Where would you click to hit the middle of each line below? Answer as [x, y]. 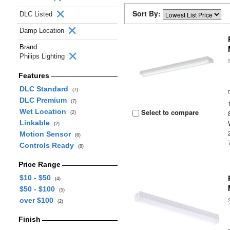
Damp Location [43, 31]
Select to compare [169, 112]
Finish [29, 219]
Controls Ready [49, 145]
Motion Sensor [47, 134]
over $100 [38, 200]
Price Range [39, 164]
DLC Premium [45, 100]
